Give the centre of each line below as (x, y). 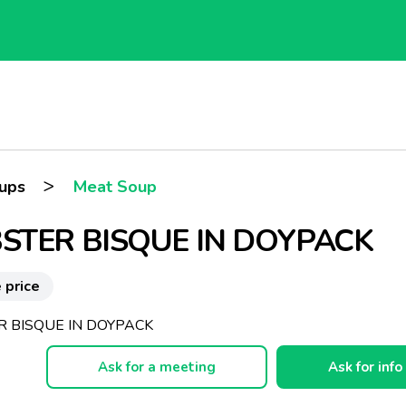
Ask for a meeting (156, 367)
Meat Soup (115, 187)
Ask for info (365, 367)
